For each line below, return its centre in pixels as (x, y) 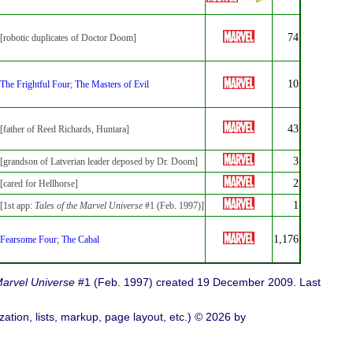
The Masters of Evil (112, 84)
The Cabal (80, 239)
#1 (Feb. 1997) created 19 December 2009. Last (198, 282)
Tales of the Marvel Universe (89, 205)
